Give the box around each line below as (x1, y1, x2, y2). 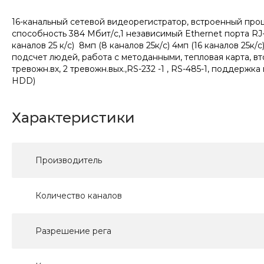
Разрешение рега (35, 226, 111, 237)
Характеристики (12, 109, 135, 127)
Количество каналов (35, 190, 122, 202)
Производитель (35, 155, 102, 166)
